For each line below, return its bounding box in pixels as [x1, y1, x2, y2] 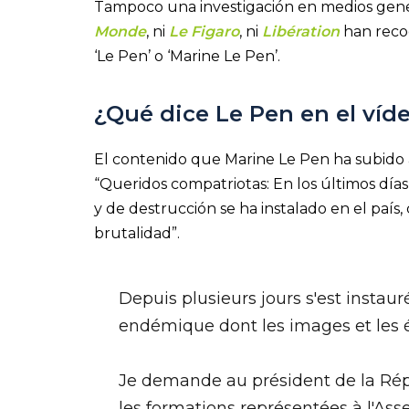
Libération [262, 22, 343, 40]
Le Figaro [169, 22, 239, 40]
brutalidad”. [94, 225, 180, 243]
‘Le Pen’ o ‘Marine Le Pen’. [94, 47, 280, 65]
